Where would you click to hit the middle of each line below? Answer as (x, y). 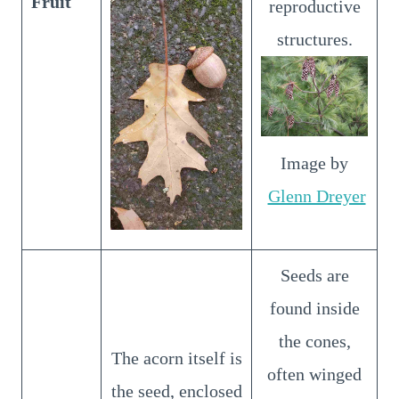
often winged (314, 374)
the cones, (314, 341)
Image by (314, 163)
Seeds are (314, 275)
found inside (314, 308)
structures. (314, 39)
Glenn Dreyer (317, 195)
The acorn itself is (176, 358)
